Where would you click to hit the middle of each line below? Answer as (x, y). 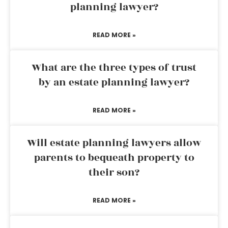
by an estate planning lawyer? (114, 82)
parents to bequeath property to (114, 158)
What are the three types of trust (114, 68)
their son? (114, 173)
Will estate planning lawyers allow (114, 143)
